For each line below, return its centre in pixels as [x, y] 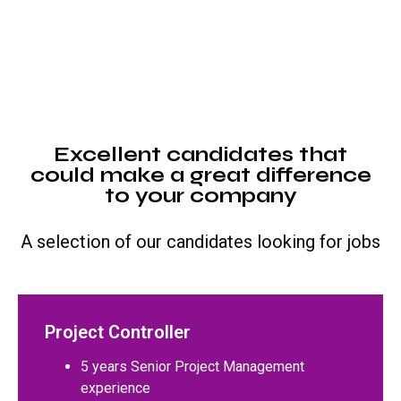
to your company [200, 195]
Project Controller [118, 333]
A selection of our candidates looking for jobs [200, 241]
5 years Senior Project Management [192, 367]
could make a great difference [200, 175]
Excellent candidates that [200, 154]
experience [115, 388]
